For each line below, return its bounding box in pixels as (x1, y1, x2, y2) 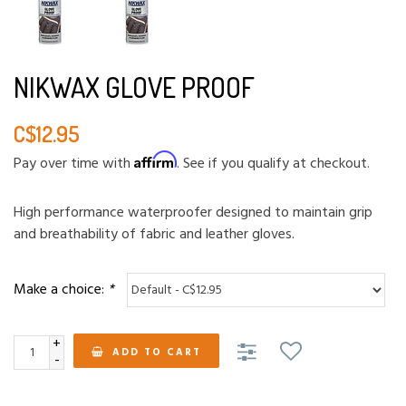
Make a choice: (14, 277, 108, 302)
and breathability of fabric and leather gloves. (14, 223, 295, 247)
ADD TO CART (112, 344, 201, 362)
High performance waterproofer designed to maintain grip (14, 201, 372, 226)
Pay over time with (14, 152, 134, 177)
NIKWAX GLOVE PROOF (14, 70, 255, 105)
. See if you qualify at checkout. (177, 152, 370, 177)
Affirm (134, 150, 177, 169)
